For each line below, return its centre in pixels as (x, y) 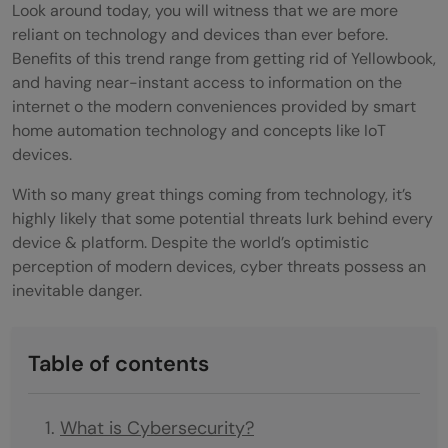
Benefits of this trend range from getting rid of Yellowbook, (224, 58)
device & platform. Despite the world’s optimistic (190, 242)
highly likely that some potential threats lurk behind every (222, 218)
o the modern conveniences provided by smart (245, 106)
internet (43, 106)
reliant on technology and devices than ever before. (200, 34)
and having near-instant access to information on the (207, 82)
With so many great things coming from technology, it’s (212, 194)
